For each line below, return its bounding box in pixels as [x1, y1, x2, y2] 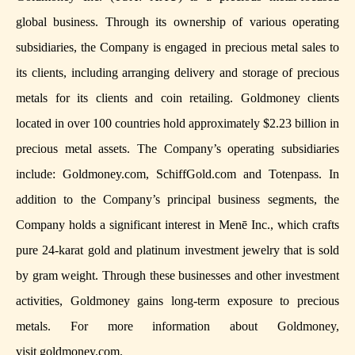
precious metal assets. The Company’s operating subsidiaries [16, 142, 339, 156]
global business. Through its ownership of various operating [16, 15, 339, 29]
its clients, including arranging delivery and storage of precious [16, 66, 339, 80]
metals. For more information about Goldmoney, [16, 319, 339, 334]
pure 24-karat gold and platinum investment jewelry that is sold [16, 243, 339, 258]
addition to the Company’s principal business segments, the [16, 193, 339, 207]
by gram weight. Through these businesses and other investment [16, 269, 339, 283]
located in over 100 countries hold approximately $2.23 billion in [16, 116, 339, 131]
